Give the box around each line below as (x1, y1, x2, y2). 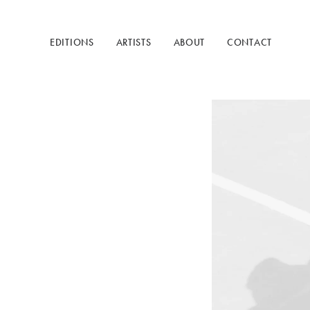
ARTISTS (116, 36, 152, 48)
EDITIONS (50, 36, 94, 48)
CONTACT (227, 36, 272, 48)
